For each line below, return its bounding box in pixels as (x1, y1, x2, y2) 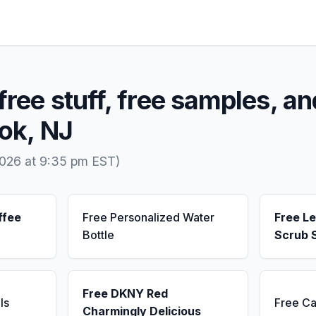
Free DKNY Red (83, 286, 168, 300)
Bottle (83, 228, 114, 242)
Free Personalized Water (83, 210, 214, 224)
